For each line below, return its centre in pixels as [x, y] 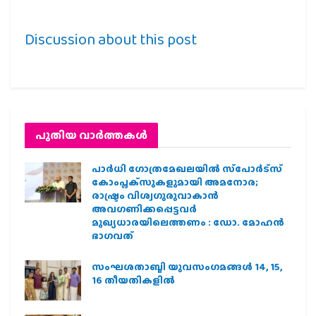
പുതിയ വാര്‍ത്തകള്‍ [91, 135]
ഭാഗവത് [113, 235]
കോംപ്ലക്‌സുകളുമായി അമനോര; [175, 182]
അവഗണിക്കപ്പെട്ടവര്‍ [144, 208]
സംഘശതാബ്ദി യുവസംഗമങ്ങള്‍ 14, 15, [187, 266]
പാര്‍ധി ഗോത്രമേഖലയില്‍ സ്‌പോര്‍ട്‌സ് [187, 168]
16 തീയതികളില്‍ [133, 280]
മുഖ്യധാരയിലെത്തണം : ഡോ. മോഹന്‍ [188, 222]
